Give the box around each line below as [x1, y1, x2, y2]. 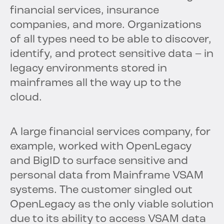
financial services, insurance [10, 5, 159, 17]
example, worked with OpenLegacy [10, 141, 191, 153]
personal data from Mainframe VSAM [10, 170, 203, 182]
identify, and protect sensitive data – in [10, 48, 213, 60]
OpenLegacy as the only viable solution [10, 199, 213, 211]
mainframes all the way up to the [10, 77, 181, 89]
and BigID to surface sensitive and [10, 155, 188, 167]
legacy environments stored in [10, 63, 167, 75]
